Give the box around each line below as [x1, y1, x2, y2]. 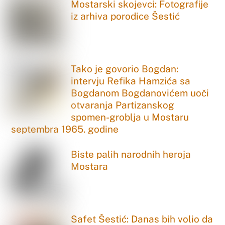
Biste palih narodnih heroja [71, 149, 191, 160]
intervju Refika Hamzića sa [71, 75, 191, 86]
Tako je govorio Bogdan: [71, 63, 179, 74]
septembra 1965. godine [11, 123, 119, 135]
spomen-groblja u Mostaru [71, 111, 189, 123]
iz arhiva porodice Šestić [71, 11, 180, 22]
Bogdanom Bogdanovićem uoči [71, 87, 209, 98]
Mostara [71, 161, 108, 172]
